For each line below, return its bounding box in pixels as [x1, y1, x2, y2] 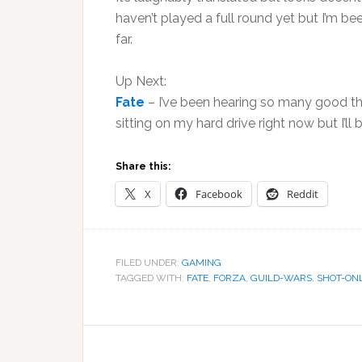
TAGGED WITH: [116, 272, 187, 284]
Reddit [287, 187, 318, 201]
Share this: [116, 161, 170, 172]
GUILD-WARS [250, 272, 312, 284]
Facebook [196, 187, 242, 201]
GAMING [182, 257, 221, 268]
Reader [82, 325, 166, 353]
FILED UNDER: [116, 257, 182, 268]
